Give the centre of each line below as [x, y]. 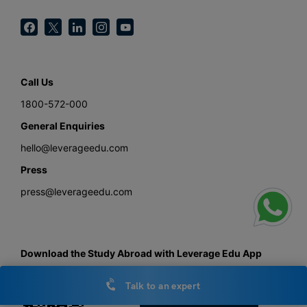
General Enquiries [63, 126]
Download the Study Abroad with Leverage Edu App [141, 254]
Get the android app [209, 295]
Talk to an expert [162, 286]
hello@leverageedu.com [74, 148]
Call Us [37, 82]
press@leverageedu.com [76, 192]
